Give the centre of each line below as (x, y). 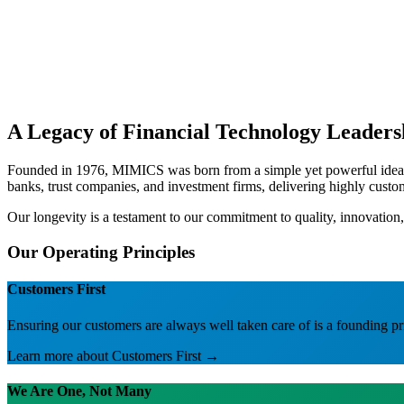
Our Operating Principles (101, 252)
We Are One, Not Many (79, 390)
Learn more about (60, 355)
